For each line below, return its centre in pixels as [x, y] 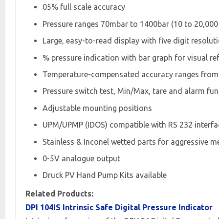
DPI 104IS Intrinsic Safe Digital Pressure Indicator [119, 208]
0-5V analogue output [81, 158]
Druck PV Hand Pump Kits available [105, 175]
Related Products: [59, 194]
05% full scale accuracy [84, 7]
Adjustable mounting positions [97, 108]
